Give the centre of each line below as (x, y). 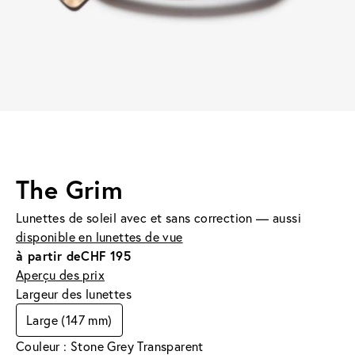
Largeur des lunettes (74, 293)
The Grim (70, 189)
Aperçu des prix (60, 274)
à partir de (49, 255)
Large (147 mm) (69, 319)
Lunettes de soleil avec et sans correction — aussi (158, 217)
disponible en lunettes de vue (99, 236)
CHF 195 (106, 255)
